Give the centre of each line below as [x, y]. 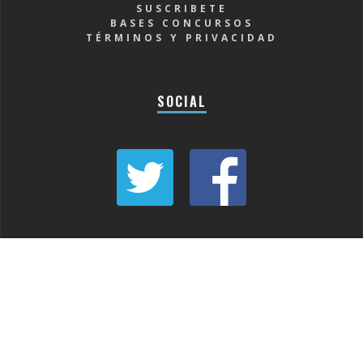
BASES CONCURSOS [181, 23]
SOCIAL [181, 101]
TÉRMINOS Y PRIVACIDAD [181, 37]
